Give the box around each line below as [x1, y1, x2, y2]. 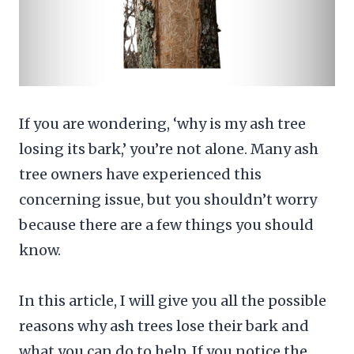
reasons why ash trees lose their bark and [19, 316, 309, 335]
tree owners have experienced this [19, 164, 262, 183]
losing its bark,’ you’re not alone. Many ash [19, 139, 318, 158]
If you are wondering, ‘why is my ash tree [19, 114, 306, 133]
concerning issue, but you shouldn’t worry [19, 190, 317, 209]
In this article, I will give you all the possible [19, 291, 326, 310]
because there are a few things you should [19, 215, 314, 234]
